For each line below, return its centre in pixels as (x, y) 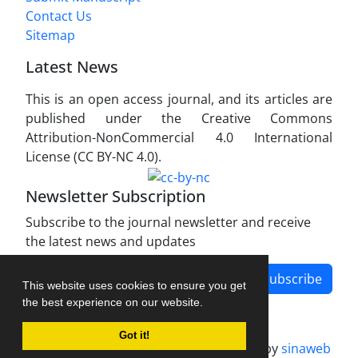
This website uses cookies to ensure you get (134, 285)
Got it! (134, 335)
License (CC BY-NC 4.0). (93, 156)
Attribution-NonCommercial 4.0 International (179, 137)
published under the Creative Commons (179, 118)
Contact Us (59, 16)
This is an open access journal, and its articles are (179, 99)
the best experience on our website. (114, 302)
